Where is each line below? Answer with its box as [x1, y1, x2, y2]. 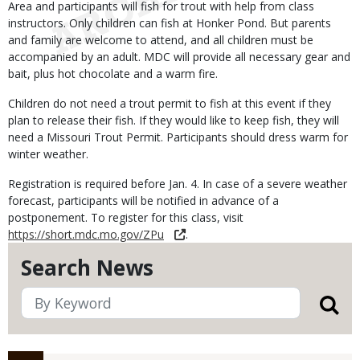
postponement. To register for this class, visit [8, 210, 243, 225]
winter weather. [8, 146, 88, 162]
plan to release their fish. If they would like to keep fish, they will [8, 112, 339, 128]
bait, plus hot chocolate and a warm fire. [8, 66, 218, 81]
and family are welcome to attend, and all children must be [8, 32, 313, 47]
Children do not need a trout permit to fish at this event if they [8, 96, 331, 111]
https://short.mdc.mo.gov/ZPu [8, 227, 164, 242]
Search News [21, 253, 153, 282]
